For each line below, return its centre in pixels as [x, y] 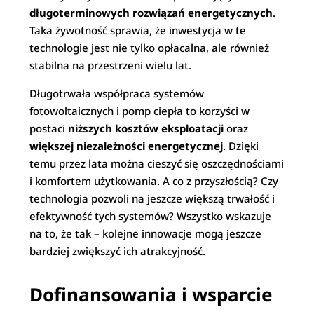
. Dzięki [241, 146]
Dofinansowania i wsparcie [151, 294]
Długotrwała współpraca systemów [117, 93]
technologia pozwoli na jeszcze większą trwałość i [152, 198]
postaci [49, 128]
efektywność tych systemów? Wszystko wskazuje [151, 216]
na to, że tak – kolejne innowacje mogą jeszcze [146, 233]
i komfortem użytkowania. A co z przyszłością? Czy [154, 181]
